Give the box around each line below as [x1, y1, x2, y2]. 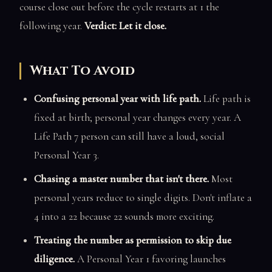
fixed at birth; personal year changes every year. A [34, 110, 241, 124]
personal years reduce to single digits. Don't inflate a [34, 191, 252, 204]
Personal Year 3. [34, 148, 99, 161]
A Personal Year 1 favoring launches [75, 252, 226, 265]
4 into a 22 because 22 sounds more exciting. [34, 209, 214, 223]
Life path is [201, 92, 251, 105]
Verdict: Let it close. [84, 19, 166, 33]
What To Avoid [30, 61, 135, 80]
